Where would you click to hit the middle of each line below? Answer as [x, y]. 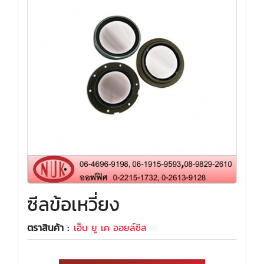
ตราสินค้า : [48, 227]
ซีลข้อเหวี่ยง [73, 204]
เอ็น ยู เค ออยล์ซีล [110, 227]
